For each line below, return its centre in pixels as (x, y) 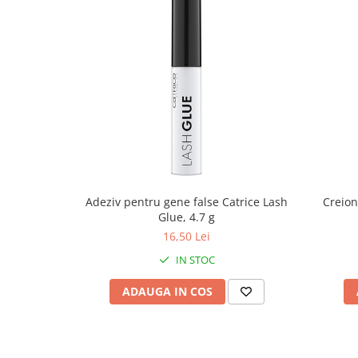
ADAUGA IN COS (167, 291)
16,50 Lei (187, 236)
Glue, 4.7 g (187, 217)
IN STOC (194, 260)
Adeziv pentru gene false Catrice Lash (187, 202)
